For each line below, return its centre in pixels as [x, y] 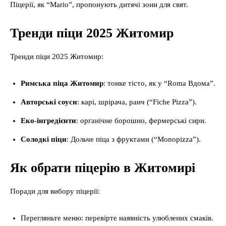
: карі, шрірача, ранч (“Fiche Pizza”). [137, 102]
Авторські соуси [49, 102]
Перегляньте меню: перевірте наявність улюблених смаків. [117, 218]
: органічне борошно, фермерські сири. [141, 121]
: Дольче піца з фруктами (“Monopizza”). [134, 139]
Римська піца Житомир [62, 83]
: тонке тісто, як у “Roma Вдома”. [159, 83]
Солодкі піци [44, 139]
